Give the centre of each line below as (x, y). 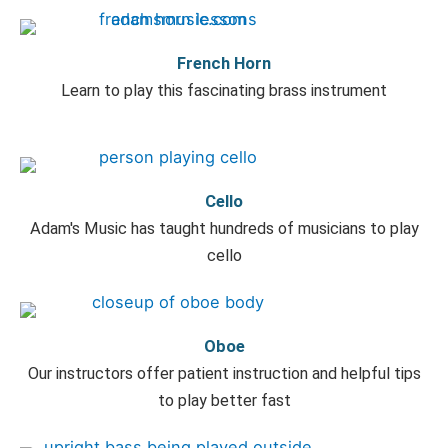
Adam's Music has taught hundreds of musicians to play (224, 228)
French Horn (224, 63)
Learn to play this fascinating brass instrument (224, 90)
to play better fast (224, 400)
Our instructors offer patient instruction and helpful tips (224, 373)
